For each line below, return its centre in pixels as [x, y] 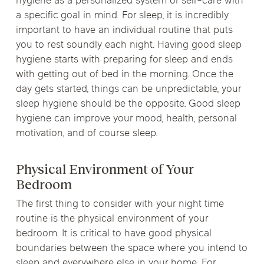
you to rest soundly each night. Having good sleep [128, 45]
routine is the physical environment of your [112, 219]
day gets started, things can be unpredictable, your [128, 89]
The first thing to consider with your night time [120, 204]
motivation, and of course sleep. [87, 133]
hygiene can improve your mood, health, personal [126, 119]
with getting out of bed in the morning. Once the [124, 75]
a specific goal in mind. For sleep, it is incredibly [122, 16]
